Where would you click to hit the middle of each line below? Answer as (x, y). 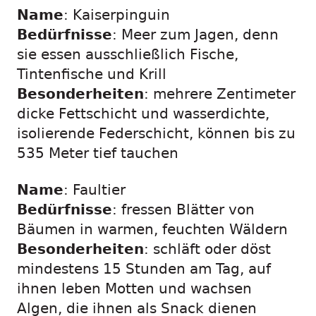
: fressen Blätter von (183, 210)
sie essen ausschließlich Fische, (128, 55)
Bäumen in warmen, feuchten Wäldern (152, 230)
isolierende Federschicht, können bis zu (156, 134)
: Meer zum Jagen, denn (195, 35)
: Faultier (95, 190)
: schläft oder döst (207, 249)
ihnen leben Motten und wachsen (134, 289)
